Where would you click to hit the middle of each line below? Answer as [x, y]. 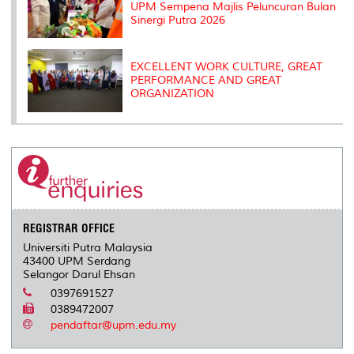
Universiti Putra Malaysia [88, 247]
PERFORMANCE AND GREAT [206, 81]
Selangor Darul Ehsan [79, 274]
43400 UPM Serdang [77, 261]
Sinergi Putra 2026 [178, 20]
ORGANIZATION [172, 94]
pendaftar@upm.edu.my [114, 325]
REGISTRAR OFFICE [69, 228]
